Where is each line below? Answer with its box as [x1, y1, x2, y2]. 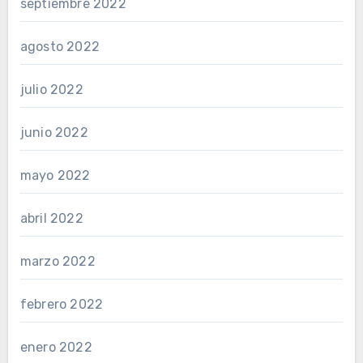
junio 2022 [19, 125, 88, 140]
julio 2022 [19, 82, 83, 97]
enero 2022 [19, 340, 92, 355]
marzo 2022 [19, 254, 96, 269]
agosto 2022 [19, 39, 100, 54]
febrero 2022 [19, 297, 104, 312]
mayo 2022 [19, 168, 91, 183]
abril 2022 [19, 211, 83, 226]
